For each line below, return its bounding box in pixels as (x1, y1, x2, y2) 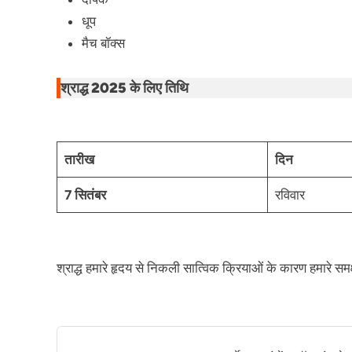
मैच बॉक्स (82, 35, 125, 51)
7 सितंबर (64, 187, 106, 203)
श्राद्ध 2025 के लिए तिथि (60, 79, 189, 97)
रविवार (274, 187, 305, 203)
